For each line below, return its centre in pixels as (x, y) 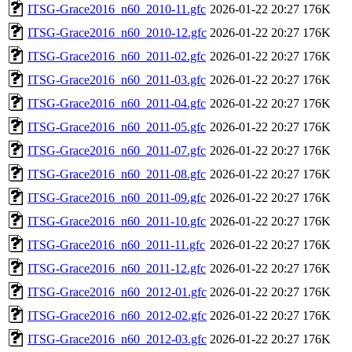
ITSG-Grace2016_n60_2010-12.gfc (117, 32)
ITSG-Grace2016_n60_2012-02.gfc (117, 315)
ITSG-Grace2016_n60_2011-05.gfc (117, 126)
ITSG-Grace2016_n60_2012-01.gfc (117, 291)
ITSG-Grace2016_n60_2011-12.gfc (117, 268)
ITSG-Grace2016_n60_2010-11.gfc (117, 9)
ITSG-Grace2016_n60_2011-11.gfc (116, 244)
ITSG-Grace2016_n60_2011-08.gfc (117, 174)
